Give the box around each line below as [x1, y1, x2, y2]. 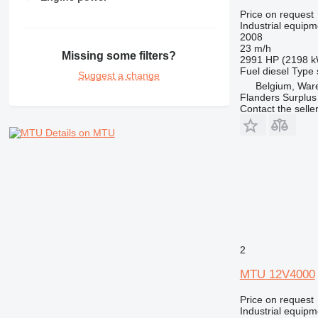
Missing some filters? [62, 50, 177, 62]
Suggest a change [78, 70, 160, 82]
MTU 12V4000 [239, 267, 315, 281]
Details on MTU [45, 127, 115, 139]
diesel [262, 65, 289, 77]
